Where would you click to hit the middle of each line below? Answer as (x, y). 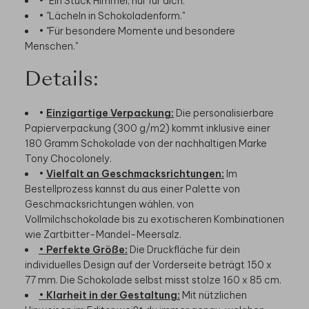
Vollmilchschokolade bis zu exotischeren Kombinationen (154, 216)
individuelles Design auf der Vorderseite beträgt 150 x (148, 261)
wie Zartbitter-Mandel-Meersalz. (103, 231)
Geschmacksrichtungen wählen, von (109, 200)
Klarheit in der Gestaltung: (113, 291)
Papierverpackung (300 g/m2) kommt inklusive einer (148, 124)
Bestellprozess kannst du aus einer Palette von (132, 185)
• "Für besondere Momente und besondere (137, 27)
